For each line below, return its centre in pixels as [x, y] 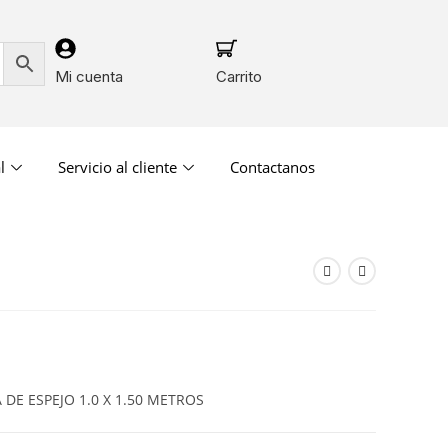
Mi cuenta [88, 76]
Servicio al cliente [117, 166]
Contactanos [272, 166]
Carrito [239, 76]
